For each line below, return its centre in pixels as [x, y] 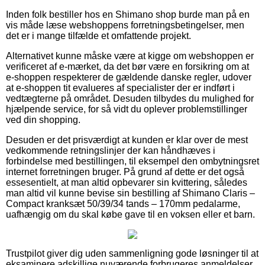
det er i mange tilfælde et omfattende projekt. [98, 35]
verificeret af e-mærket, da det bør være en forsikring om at [127, 66]
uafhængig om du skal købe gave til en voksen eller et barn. [130, 214]
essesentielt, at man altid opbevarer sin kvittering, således [127, 182]
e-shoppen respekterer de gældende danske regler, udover [129, 77]
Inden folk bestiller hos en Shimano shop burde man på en [128, 14]
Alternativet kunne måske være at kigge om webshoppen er [130, 56]
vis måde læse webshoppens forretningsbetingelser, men [125, 25]
